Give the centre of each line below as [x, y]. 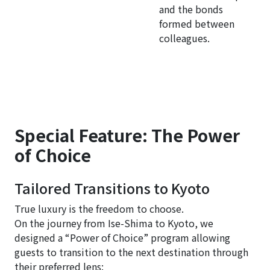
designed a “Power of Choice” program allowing [122, 237]
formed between [197, 23]
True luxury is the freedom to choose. [99, 208]
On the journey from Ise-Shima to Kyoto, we [114, 223]
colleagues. [184, 38]
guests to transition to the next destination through [131, 252]
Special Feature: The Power [127, 135]
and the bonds [191, 9]
